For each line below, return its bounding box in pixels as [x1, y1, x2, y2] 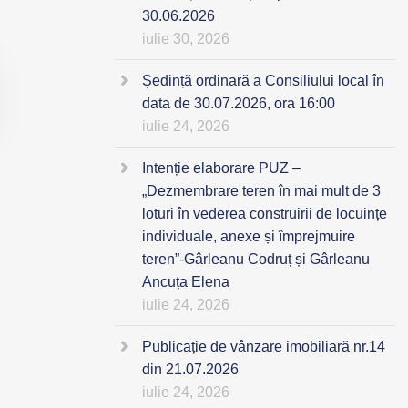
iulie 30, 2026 [142, 31, 229, 47]
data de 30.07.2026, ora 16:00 [142, 96, 335, 112]
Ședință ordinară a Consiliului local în [142, 73, 384, 89]
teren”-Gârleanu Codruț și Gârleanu [142, 251, 370, 268]
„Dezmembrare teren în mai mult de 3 [142, 183, 381, 199]
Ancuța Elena [142, 274, 229, 291]
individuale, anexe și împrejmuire [142, 229, 355, 245]
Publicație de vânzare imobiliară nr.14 [142, 339, 385, 355]
